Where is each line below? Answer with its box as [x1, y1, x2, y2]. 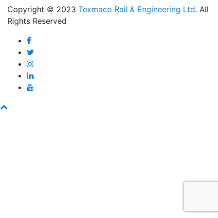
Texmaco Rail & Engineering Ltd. [78, 4, 197, 14]
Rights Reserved [7, 16, 67, 26]
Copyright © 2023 [7, 4, 78, 14]
